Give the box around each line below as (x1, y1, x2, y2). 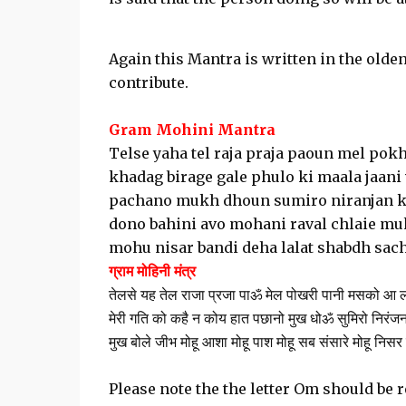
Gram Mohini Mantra (108, 121, 275, 139)
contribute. (108, 73, 188, 92)
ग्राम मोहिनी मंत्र (108, 262, 196, 280)
